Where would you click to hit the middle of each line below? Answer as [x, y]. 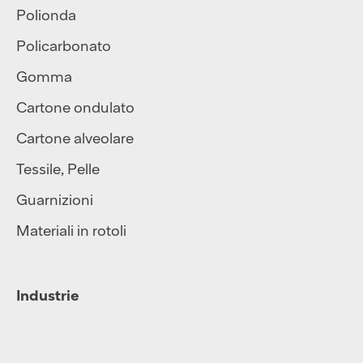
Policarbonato [64, 45]
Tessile [38, 168]
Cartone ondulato [75, 107]
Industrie [48, 295]
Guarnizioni [55, 199]
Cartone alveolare [75, 137]
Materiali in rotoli [71, 230]
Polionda [46, 14]
